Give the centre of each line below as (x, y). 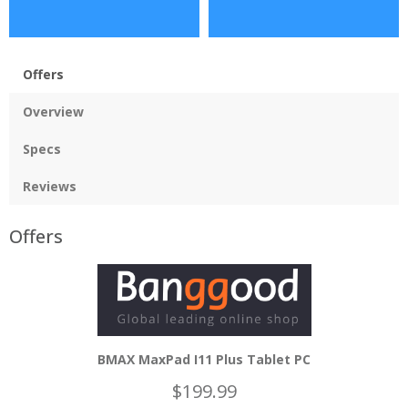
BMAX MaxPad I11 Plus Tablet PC (204, 359)
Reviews (50, 186)
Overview (53, 111)
